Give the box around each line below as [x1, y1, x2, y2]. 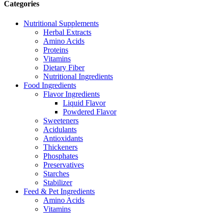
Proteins [43, 45, 68, 54]
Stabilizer [43, 178, 72, 187]
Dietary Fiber [43, 63, 84, 72]
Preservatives [43, 160, 84, 169]
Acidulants [43, 125, 77, 134]
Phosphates [43, 151, 78, 160]
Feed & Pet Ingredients [24, 187, 95, 195]
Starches [43, 169, 69, 178]
